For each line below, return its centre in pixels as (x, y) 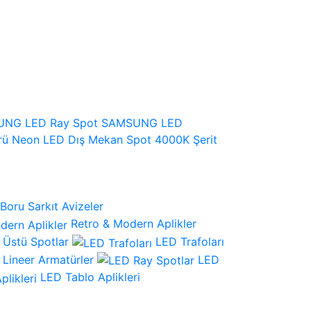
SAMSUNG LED (142, 123)
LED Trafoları (190, 242)
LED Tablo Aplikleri (90, 277)
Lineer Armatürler (48, 259)
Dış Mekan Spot (110, 139)
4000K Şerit (186, 139)
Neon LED (38, 139)
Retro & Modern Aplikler (134, 224)
